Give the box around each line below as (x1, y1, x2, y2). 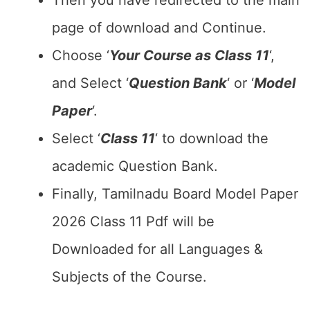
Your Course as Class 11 (109, 47, 269, 64)
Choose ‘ (52, 47, 109, 64)
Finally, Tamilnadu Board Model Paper (52, 185, 298, 202)
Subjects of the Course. (52, 268, 207, 285)
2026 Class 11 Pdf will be (52, 213, 215, 230)
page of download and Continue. (52, 19, 266, 36)
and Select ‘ (52, 75, 129, 91)
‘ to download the (155, 130, 268, 147)
